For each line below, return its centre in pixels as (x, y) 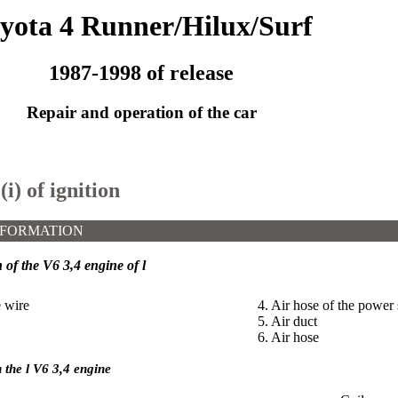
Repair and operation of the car (141, 113)
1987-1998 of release (141, 73)
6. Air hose (288, 337)
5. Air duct (287, 321)
